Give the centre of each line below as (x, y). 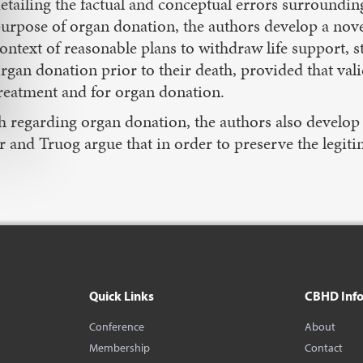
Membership (120, 348)
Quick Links (122, 296)
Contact (324, 348)
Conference (117, 327)
